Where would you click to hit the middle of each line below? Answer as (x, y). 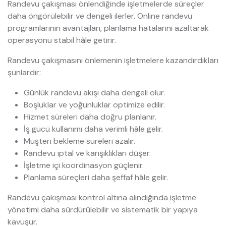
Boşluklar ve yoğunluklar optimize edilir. (94, 105)
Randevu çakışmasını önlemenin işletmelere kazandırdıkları (113, 61)
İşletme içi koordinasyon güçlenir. (84, 165)
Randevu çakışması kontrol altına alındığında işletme (102, 198)
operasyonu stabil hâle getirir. (62, 40)
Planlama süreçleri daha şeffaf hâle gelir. (96, 178)
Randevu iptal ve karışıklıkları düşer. (87, 153)
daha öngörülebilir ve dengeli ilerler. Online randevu (100, 16)
